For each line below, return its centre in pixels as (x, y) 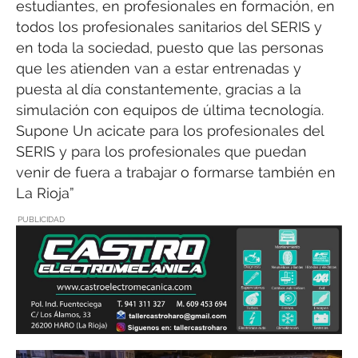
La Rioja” (45, 193)
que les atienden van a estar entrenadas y (159, 69)
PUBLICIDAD (41, 219)
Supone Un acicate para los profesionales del (170, 131)
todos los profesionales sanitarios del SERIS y (169, 27)
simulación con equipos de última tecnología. (170, 110)
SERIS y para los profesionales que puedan (161, 152)
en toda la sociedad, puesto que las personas (170, 48)
